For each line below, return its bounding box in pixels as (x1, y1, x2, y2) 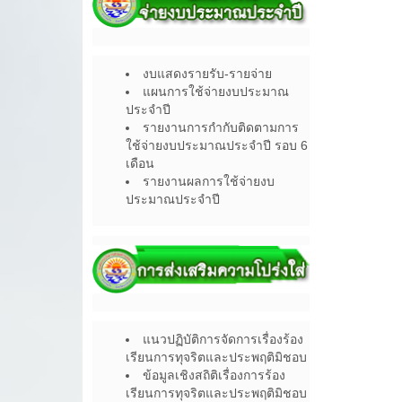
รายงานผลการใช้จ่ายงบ (143, 173, 275, 188)
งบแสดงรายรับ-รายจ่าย (143, 66, 272, 81)
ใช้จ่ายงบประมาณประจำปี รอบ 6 (126, 137, 308, 153)
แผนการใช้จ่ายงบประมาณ (143, 83, 289, 99)
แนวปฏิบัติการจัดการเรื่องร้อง (143, 332, 303, 347)
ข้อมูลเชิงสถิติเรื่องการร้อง (143, 368, 285, 383)
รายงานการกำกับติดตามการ (143, 119, 299, 135)
